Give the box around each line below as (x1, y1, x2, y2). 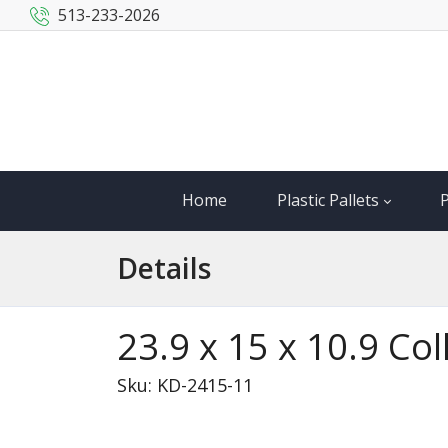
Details (117, 249, 211, 287)
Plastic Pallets (277, 189, 379, 211)
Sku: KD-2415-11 (117, 373, 253, 397)
